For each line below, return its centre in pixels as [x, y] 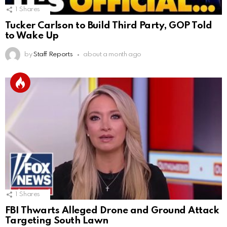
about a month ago [112, 55]
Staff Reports [53, 55]
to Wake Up [32, 36]
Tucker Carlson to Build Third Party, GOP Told [109, 26]
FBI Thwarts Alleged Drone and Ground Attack [112, 211]
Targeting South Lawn [57, 221]
